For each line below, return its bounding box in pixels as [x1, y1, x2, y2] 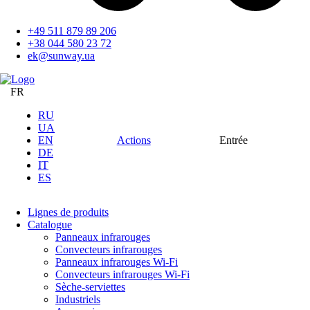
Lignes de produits [28, 206, 109, 218]
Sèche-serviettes [55, 281, 125, 293]
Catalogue [28, 219, 72, 230]
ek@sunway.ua [28, 50, 95, 62]
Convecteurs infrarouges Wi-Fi [55, 268, 190, 280]
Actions [116, 134, 151, 146]
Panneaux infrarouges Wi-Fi [55, 256, 178, 268]
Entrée [219, 134, 248, 146]
